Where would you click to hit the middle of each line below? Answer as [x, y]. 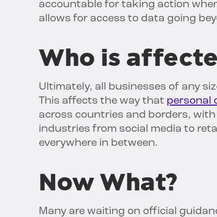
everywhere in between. [98, 143]
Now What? [108, 182]
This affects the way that [103, 101]
